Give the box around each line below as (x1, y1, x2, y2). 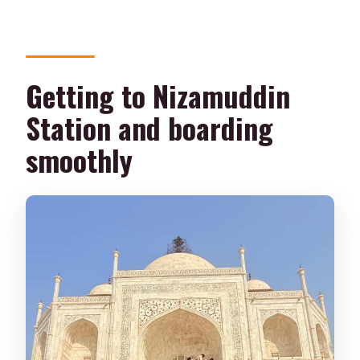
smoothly (26, 138, 133, 182)
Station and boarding (26, 106, 274, 149)
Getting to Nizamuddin (26, 74, 291, 117)
